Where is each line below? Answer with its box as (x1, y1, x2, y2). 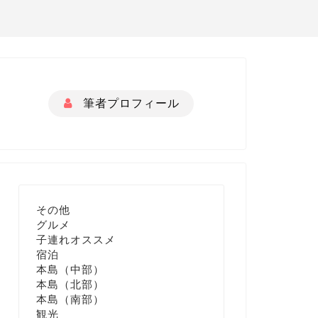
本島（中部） (36, 263, 105, 275)
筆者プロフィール (79, 97, 180, 110)
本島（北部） (36, 278, 105, 290)
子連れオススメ (36, 233, 116, 246)
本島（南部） (36, 292, 105, 305)
